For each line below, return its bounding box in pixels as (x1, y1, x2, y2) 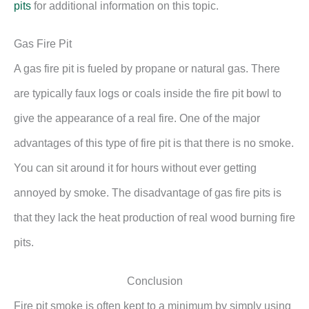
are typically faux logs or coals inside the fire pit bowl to (14, 88, 281, 100)
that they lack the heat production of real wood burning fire (14, 212, 295, 224)
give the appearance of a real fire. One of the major (14, 112, 260, 125)
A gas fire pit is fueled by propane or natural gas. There (14, 63, 280, 75)
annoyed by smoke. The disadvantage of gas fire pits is (14, 187, 281, 199)
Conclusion (126, 275, 183, 287)
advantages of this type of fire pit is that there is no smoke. (14, 137, 294, 150)
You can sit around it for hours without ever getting (14, 162, 257, 175)
